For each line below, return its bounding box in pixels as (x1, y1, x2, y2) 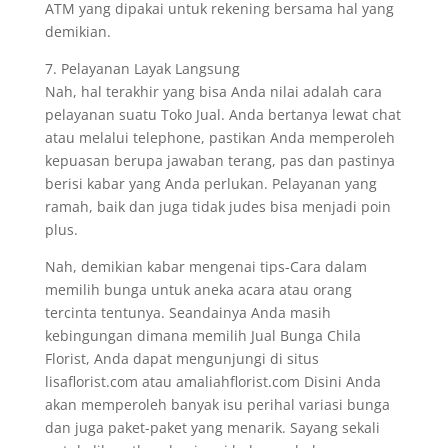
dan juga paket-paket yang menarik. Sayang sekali (44, 418, 380, 437)
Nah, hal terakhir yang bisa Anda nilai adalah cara (44, 82, 382, 101)
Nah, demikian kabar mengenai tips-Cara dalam (44, 257, 367, 276)
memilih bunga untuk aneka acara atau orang (44, 280, 352, 299)
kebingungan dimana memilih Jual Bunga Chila (44, 326, 361, 345)
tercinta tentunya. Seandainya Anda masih (44, 303, 331, 322)
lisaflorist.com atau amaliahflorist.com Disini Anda (44, 372, 381, 391)
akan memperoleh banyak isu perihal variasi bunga (44, 395, 390, 414)
